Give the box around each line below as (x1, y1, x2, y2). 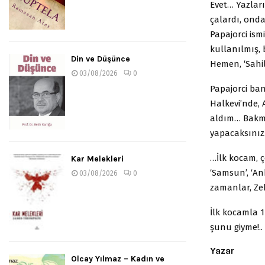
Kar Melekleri (71, 153, 124, 164)
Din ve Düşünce (71, 54, 130, 64)
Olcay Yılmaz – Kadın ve (71, 253, 164, 264)
